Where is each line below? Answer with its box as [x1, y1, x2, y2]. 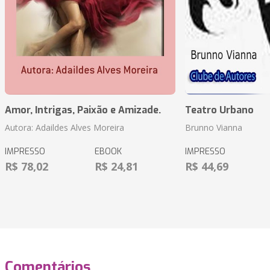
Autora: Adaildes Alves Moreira [5, 122, 124, 134]
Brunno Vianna [184, 122, 242, 134]
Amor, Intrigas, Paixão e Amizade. [5, 104, 161, 117]
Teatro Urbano [184, 104, 254, 117]
